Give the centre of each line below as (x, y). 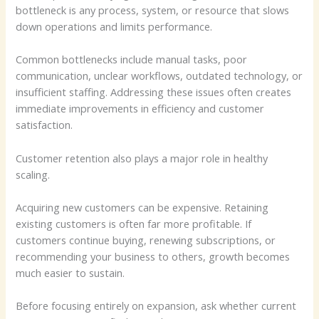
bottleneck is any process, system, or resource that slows (153, 10)
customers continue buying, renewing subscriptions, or (146, 240)
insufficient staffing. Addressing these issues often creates (154, 92)
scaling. (33, 174)
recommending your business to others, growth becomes (153, 256)
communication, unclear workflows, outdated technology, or (159, 76)
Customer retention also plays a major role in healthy (142, 158)
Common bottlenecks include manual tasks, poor (132, 59)
